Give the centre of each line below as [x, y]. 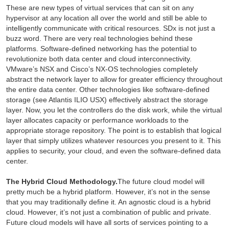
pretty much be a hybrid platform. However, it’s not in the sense [108, 192]
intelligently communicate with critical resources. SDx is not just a [110, 28]
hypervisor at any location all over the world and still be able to [106, 18]
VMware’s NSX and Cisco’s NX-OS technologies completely [102, 69]
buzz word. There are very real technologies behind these [99, 39]
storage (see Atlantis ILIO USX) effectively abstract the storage [107, 100]
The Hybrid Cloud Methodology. [62, 182]
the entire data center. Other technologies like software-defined [108, 90]
